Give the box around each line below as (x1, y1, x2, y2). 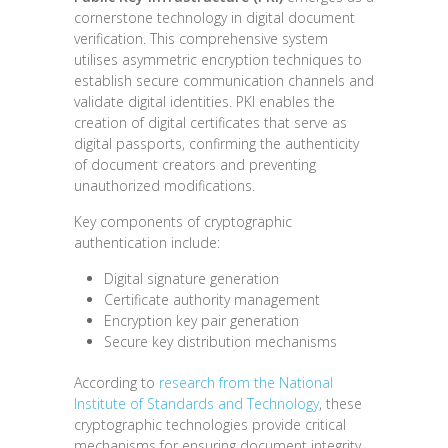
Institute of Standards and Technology (74, 394, 319, 414)
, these (319, 394, 362, 414)
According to (74, 373, 159, 393)
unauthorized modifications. (74, 176, 255, 196)
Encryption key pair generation (104, 311, 299, 331)
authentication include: (74, 233, 220, 253)
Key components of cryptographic (74, 212, 292, 232)
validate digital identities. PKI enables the (74, 92, 335, 112)
